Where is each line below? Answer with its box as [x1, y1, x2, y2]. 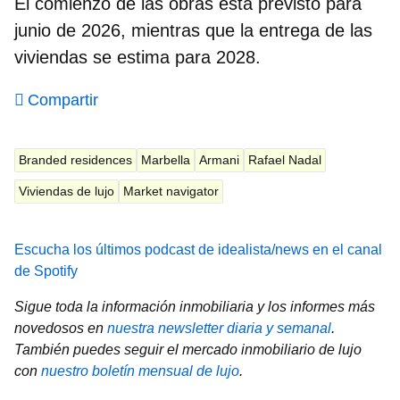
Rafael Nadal [248, 152, 321, 167]
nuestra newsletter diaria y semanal [107, 320, 331, 336]
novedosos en [14, 320, 107, 336]
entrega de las [259, 20, 372, 40]
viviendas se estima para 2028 [14, 46, 255, 67]
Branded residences [19, 152, 132, 167]
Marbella [141, 152, 190, 167]
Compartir [28, 90, 98, 109]
